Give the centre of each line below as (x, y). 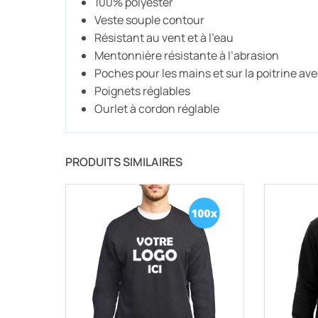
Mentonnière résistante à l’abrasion (187, 55)
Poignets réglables (142, 91)
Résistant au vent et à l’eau (164, 37)
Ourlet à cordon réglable (157, 108)
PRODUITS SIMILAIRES (124, 161)
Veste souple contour (149, 20)
